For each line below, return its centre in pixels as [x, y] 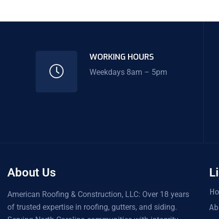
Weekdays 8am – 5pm [129, 72]
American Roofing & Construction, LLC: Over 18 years [98, 194]
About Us [32, 172]
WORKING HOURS [122, 57]
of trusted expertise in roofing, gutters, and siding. [92, 207]
